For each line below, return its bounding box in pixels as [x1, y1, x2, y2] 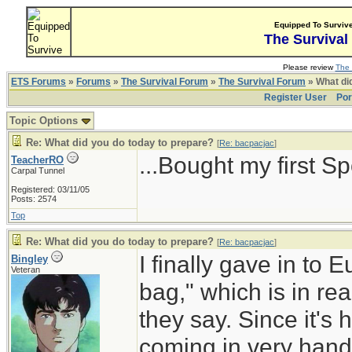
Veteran [11, 265, 40, 274]
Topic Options [9, 115, 81, 126]
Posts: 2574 [11, 194, 57, 203]
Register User [264, 92, 327, 103]
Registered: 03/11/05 [11, 185, 90, 194]
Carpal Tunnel [11, 166, 64, 175]
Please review [282, 63, 335, 71]
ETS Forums [11, 76, 66, 87]
